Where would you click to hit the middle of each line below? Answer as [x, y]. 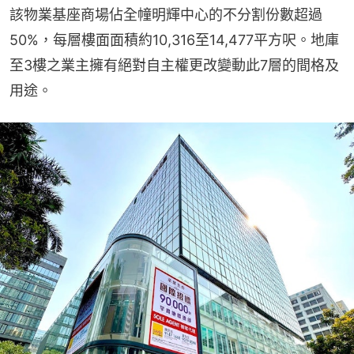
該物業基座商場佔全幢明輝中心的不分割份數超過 [166, 14]
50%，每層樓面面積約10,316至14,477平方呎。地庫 [174, 40]
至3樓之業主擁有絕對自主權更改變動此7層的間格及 [174, 65]
